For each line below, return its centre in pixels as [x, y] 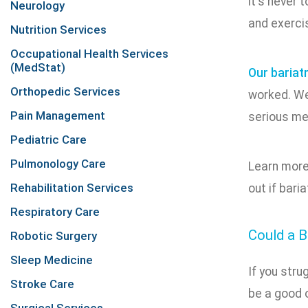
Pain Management [58, 115]
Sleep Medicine [52, 260]
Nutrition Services [58, 30]
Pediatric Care [48, 140]
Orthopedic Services [65, 91]
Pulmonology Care [58, 164]
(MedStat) [38, 67]
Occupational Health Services [89, 54]
